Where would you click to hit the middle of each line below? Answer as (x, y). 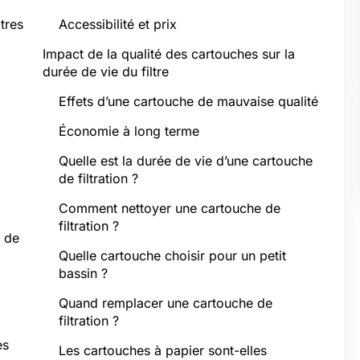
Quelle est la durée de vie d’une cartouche (186, 161)
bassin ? (83, 273)
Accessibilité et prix (118, 24)
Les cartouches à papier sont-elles (163, 350)
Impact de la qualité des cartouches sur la (169, 54)
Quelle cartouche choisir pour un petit (172, 256)
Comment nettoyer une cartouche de (170, 208)
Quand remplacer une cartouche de (166, 303)
